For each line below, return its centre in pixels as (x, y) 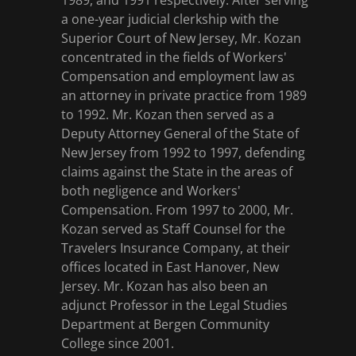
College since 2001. (117, 343)
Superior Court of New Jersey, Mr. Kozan (181, 38)
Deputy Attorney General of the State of (180, 133)
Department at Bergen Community (165, 324)
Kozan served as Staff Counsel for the (173, 229)
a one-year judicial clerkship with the (170, 19)
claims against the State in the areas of (176, 172)
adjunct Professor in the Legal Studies (174, 305)
